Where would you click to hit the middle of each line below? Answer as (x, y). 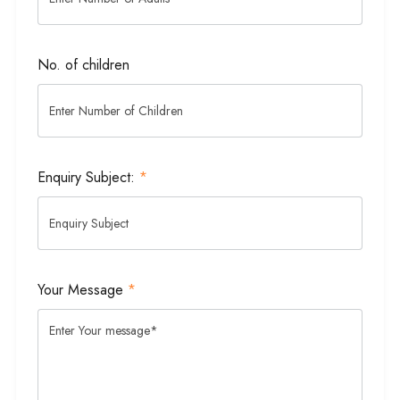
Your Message (83, 290)
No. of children (83, 65)
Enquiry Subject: (88, 178)
